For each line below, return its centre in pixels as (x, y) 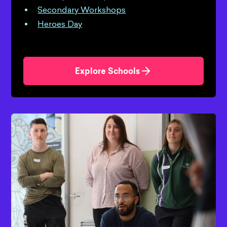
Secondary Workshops (82, 10)
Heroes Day (60, 24)
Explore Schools (107, 72)
